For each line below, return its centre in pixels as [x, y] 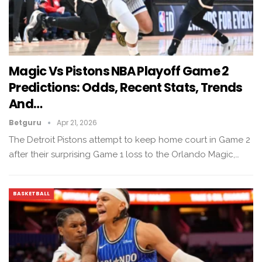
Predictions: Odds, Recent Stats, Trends [126, 88]
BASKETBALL [31, 194]
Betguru [26, 123]
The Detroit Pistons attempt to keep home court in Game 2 [130, 140]
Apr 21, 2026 [77, 123]
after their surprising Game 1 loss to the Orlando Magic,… [124, 155]
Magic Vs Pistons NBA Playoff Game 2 [119, 71]
